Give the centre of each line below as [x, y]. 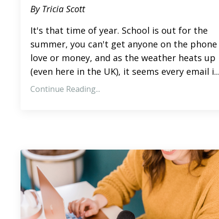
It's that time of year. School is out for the [119, 30]
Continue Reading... [65, 89]
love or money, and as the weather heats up [123, 57]
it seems [141, 71]
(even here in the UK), [77, 71]
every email [185, 71]
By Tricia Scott [58, 9]
